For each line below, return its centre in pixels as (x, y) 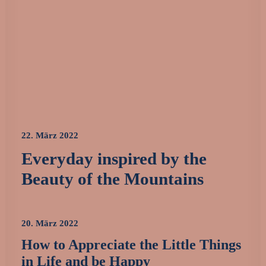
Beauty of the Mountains (113, 178)
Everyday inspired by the (114, 158)
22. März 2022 (50, 135)
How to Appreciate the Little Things (131, 245)
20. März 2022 (50, 223)
